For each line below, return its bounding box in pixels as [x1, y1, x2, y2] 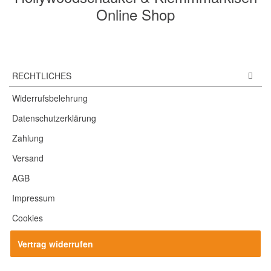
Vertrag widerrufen [18, 238, 93, 250]
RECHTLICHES [12, 69, 71, 82]
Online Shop [96, 4, 175, 25]
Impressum [12, 192, 55, 204]
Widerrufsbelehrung [12, 92, 88, 105]
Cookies [12, 212, 43, 224]
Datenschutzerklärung [12, 112, 96, 125]
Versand [12, 152, 44, 165]
